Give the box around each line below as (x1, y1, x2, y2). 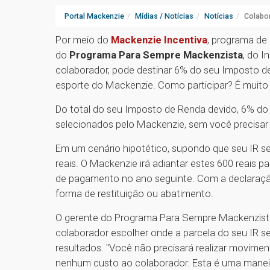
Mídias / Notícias (135, 11, 193, 21)
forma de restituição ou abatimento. (55, 187, 213, 200)
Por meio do (55, 34, 111, 46)
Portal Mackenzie (64, 11, 124, 21)
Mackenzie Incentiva (111, 34, 207, 46)
